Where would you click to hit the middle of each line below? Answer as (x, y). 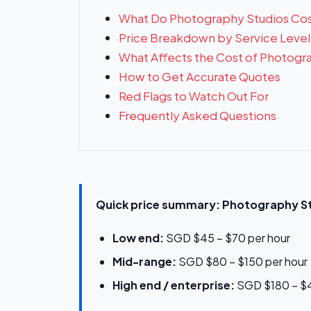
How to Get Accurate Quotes (200, 77)
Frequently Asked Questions (197, 116)
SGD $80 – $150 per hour (242, 262)
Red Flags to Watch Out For (194, 96)
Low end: (138, 238)
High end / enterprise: (174, 285)
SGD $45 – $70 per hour (227, 238)
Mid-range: (144, 262)
